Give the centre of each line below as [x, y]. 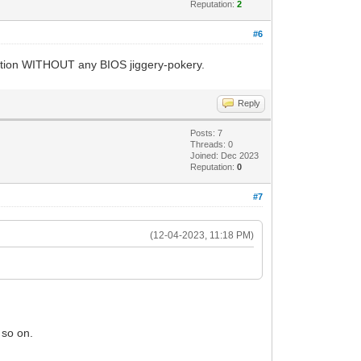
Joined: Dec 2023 [225, 155]
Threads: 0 [212, 144]
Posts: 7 [207, 133]
